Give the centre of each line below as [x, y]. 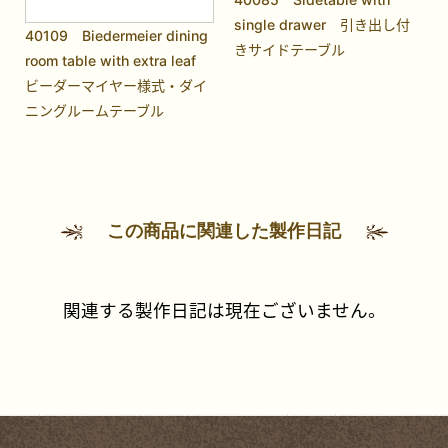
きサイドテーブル [290, 49]
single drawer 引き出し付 [322, 24]
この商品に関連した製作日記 [224, 230]
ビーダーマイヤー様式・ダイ [116, 86]
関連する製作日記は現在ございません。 [224, 310]
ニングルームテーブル [95, 111]
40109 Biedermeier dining [117, 36]
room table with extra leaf [111, 61]
